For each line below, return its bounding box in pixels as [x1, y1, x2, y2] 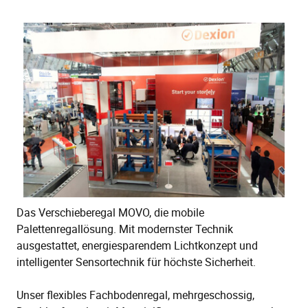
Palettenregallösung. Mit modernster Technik [16, 221, 233, 236]
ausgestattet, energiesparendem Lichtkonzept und [16, 237, 258, 253]
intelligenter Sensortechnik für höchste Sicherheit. [16, 254, 256, 269]
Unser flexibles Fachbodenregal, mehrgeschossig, [16, 287, 254, 302]
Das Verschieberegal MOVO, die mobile [16, 204, 204, 220]
